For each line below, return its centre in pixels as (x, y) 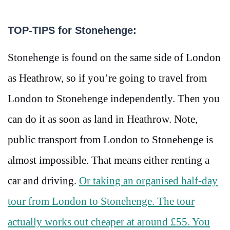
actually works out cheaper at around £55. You (109, 222)
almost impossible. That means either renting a (109, 160)
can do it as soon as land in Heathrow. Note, (103, 119)
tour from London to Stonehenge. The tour (101, 201)
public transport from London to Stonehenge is (110, 140)
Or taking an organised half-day (148, 181)
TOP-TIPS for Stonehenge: (72, 30)
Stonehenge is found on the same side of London (114, 57)
